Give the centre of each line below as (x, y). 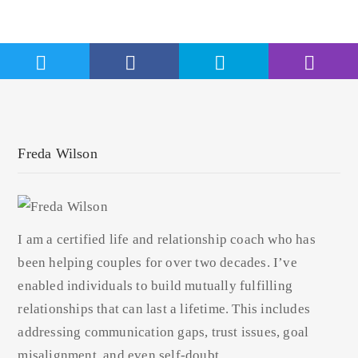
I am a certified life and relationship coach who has (167, 240)
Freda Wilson (58, 154)
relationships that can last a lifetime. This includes (164, 309)
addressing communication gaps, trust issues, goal (163, 332)
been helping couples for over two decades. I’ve (157, 263)
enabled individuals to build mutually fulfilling (155, 286)
